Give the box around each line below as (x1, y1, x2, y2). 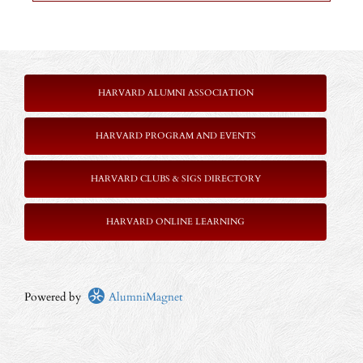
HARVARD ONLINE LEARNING (106, 216, 245, 228)
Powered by (24, 289, 88, 305)
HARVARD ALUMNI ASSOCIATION (97, 87, 254, 100)
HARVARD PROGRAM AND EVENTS (95, 130, 256, 143)
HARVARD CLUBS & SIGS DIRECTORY (90, 173, 261, 186)
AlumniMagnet (105, 289, 182, 305)
